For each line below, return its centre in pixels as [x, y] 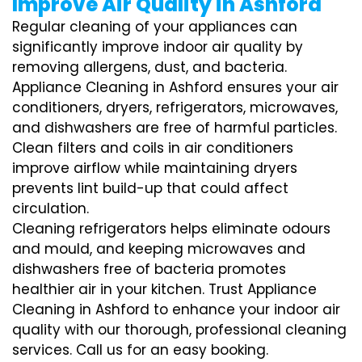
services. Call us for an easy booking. [140, 349]
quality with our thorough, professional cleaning [179, 329]
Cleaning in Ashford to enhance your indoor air [176, 309]
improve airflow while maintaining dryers [155, 168]
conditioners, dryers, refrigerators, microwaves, [175, 107]
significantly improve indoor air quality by [158, 46]
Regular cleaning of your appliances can [155, 26]
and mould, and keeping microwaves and [159, 248]
